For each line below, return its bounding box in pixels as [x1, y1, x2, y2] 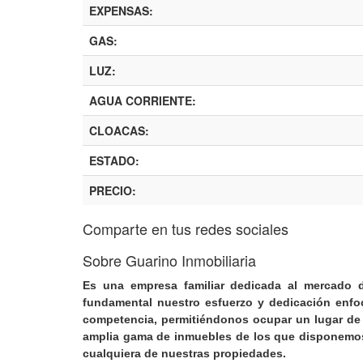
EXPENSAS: [89, 2, 153, 19]
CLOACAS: [89, 122, 149, 139]
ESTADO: [89, 152, 139, 169]
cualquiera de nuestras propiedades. [83, 347, 286, 361]
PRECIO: [89, 182, 136, 199]
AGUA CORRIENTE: [89, 92, 196, 109]
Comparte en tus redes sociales [83, 218, 288, 240]
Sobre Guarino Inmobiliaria [83, 250, 256, 271]
